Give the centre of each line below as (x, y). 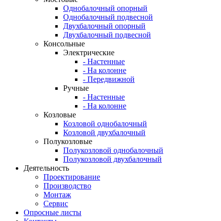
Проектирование (72, 177)
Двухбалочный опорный (104, 26)
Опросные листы (53, 212)
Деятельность (46, 168)
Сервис (56, 203)
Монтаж (57, 195)
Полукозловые (68, 141)
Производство (67, 186)
